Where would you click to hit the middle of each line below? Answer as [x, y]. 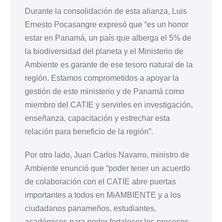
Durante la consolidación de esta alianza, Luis [106, 11]
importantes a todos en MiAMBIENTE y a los [103, 195]
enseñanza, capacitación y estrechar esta [97, 118]
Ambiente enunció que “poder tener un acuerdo [108, 168]
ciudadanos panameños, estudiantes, [90, 209]
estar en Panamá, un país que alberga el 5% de [108, 38]
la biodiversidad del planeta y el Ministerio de [104, 52]
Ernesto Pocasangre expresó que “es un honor [107, 25]
